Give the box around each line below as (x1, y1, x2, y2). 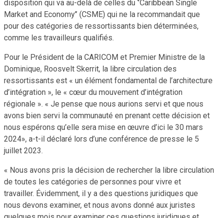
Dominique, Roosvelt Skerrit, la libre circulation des (4, 64, 177, 73)
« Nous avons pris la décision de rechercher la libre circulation (4, 165, 214, 175)
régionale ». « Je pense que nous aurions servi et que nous (4, 99, 203, 109)
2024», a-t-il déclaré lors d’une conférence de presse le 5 (4, 134, 199, 144)
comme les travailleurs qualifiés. (4, 33, 114, 42)
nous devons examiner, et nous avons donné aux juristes (4, 200, 195, 210)
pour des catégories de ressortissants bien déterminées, (4, 21, 199, 31)
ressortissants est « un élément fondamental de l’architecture (4, 75, 213, 85)
